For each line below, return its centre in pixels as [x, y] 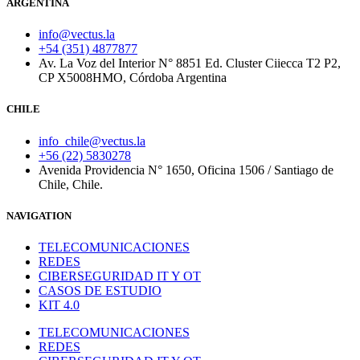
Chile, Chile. [71, 184]
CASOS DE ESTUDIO [100, 290]
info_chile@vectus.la [92, 141]
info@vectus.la [77, 35]
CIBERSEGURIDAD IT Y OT [120, 276]
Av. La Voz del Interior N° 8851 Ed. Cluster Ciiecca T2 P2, [190, 63]
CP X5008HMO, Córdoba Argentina [133, 78]
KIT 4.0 [59, 305]
